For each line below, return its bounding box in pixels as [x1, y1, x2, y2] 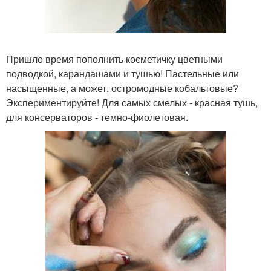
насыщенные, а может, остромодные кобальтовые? [6, 81, 238, 95]
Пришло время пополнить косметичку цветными [6, 52, 223, 66]
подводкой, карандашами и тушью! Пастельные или [6, 67, 239, 80]
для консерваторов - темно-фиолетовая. [6, 110, 188, 124]
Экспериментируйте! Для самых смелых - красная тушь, [6, 96, 258, 109]
